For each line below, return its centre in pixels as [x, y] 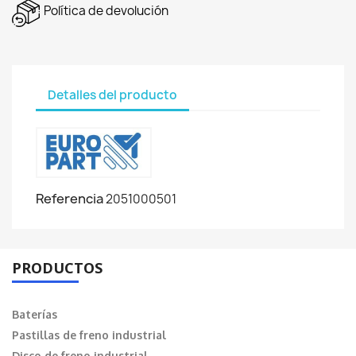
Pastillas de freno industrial [89, 335]
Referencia [70, 199]
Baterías [35, 315]
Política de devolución [106, 11]
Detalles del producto [112, 95]
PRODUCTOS [57, 268]
